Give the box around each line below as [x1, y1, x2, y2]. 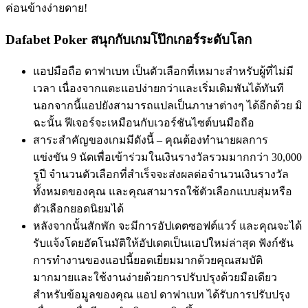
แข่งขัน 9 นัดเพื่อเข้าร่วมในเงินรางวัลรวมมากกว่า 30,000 [33, 151, 302, 163]
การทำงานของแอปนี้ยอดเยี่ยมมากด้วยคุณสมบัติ [33, 254, 263, 266]
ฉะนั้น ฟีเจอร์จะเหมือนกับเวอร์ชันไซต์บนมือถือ [33, 116, 254, 129]
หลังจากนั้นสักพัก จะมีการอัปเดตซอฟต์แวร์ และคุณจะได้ [33, 219, 302, 232]
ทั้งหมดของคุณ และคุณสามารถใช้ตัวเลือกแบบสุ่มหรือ [33, 185, 292, 197]
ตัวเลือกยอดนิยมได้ [33, 202, 124, 214]
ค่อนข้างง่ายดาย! [5, 2, 87, 14]
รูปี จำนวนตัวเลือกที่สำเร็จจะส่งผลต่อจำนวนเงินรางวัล [33, 168, 289, 180]
